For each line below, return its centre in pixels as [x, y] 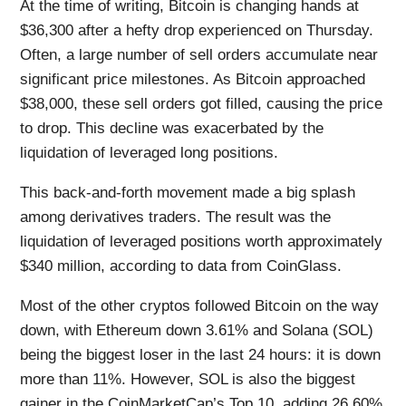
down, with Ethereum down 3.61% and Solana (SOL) [197, 330]
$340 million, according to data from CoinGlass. [181, 266]
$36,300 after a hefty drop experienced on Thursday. [197, 30]
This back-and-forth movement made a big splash [188, 192]
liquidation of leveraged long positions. [150, 152]
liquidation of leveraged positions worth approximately [202, 241]
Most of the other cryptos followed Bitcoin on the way [200, 305]
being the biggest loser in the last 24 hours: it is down [201, 354]
